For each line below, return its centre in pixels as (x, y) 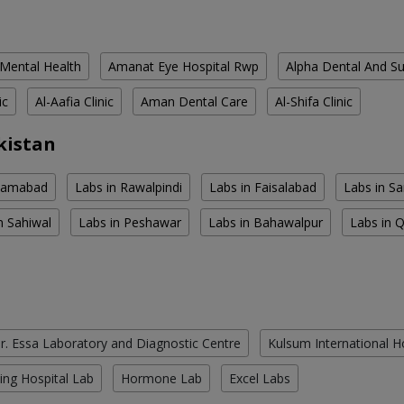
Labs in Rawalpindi (129, 188)
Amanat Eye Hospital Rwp (184, 67)
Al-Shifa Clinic (314, 102)
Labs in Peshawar (130, 223)
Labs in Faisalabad (263, 188)
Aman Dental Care (194, 102)
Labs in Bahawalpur (266, 223)
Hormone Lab (161, 379)
